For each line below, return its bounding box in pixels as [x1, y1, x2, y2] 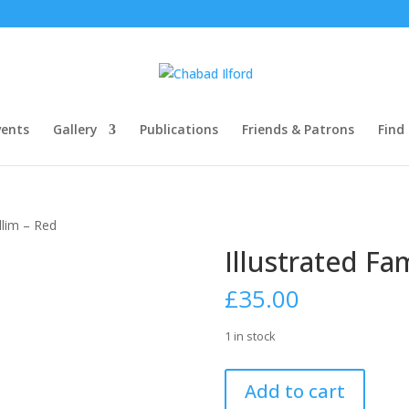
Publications [140, 121, 218, 138]
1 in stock [224, 328, 276, 344]
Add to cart [244, 379, 345, 404]
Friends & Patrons [242, 121, 354, 138]
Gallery [53, 121, 98, 138]
